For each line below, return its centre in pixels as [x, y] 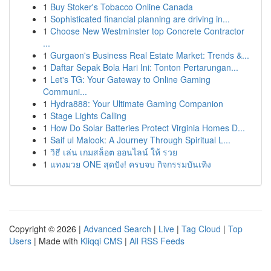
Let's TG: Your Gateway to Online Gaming [130, 79]
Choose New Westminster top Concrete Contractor [147, 31]
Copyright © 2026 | [46, 229]
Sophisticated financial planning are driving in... [140, 19]
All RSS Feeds [157, 241]
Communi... [65, 91]
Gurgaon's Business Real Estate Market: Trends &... [150, 55]
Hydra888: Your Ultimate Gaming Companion [137, 103]
